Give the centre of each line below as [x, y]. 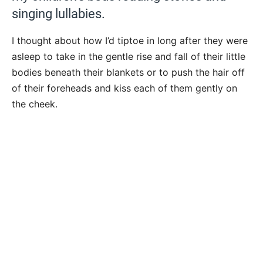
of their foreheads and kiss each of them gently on [124, 88]
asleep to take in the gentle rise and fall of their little [129, 56]
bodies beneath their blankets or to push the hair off [128, 72]
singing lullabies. [58, 14]
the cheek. [35, 104]
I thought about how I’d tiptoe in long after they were [130, 40]
